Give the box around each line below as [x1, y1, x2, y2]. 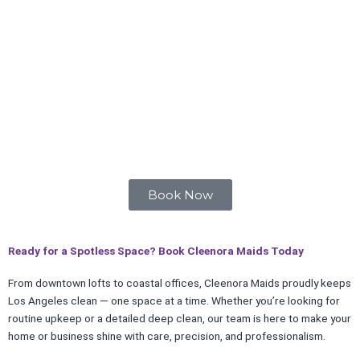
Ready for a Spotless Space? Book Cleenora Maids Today [8, 244, 304, 258]
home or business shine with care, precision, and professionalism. [8, 329, 325, 343]
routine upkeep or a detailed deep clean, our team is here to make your [8, 312, 351, 325]
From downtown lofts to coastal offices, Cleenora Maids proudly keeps [8, 276, 351, 290]
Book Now [147, 187, 213, 203]
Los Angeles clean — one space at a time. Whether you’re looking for [8, 294, 340, 308]
